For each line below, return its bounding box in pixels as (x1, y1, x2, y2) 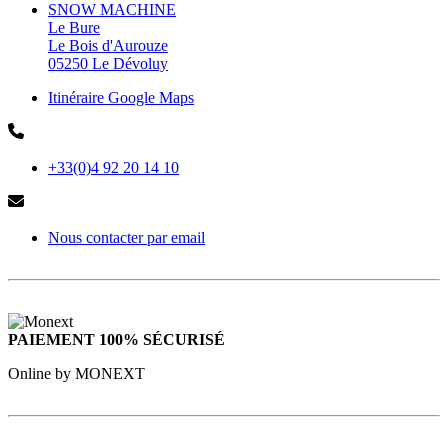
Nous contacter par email (48, 228, 205, 246)
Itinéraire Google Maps (48, 88, 194, 106)
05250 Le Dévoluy (48, 54, 168, 72)
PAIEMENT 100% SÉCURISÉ (8, 330, 225, 348)
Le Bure (48, 18, 100, 36)
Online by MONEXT (8, 364, 145, 382)
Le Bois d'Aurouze (48, 36, 168, 54)
